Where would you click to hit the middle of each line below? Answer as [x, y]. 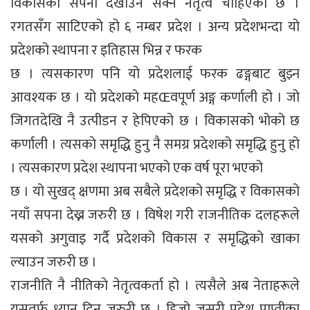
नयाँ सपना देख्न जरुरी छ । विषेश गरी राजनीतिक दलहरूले [155, 215]
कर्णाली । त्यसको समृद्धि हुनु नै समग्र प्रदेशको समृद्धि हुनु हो [155, 144]
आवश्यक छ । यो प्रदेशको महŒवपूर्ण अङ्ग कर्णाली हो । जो [155, 97]
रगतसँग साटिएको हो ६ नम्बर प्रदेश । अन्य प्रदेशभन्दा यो [155, 27]
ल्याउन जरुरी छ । [54, 262]
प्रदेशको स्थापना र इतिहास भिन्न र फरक [106, 50]
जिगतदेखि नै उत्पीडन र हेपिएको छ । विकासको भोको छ [155, 121]
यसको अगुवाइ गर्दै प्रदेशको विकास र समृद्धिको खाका [155, 238]
